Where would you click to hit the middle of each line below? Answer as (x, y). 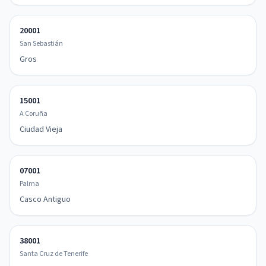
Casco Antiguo (45, 199)
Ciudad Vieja (41, 129)
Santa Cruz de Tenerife (54, 254)
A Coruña (34, 114)
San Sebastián (41, 44)
